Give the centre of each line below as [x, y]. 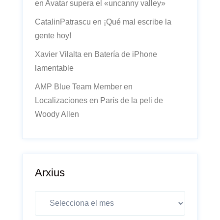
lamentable [54, 68]
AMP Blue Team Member [78, 87]
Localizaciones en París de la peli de [99, 100]
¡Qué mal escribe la [137, 22]
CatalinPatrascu [63, 22]
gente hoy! [53, 36]
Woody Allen [57, 114]
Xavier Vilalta [58, 54]
